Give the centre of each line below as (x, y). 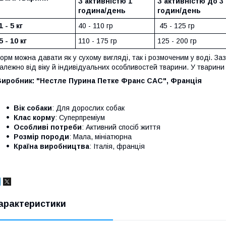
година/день (102, 10)
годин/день (179, 10)
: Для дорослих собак (88, 108)
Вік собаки (33, 108)
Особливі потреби (48, 127)
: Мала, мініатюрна (100, 136)
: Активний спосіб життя (121, 127)
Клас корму (34, 117)
